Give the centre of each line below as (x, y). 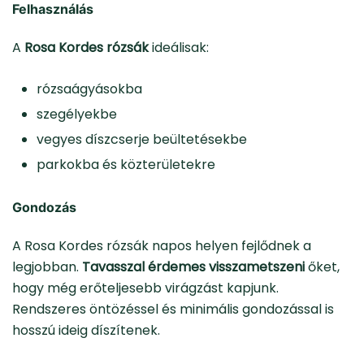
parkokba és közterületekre (126, 165)
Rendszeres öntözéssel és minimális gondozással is (173, 310)
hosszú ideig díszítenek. (86, 331)
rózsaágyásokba (89, 89)
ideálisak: (179, 48)
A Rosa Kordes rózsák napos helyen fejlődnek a (162, 246)
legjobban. (47, 267)
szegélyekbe (77, 115)
